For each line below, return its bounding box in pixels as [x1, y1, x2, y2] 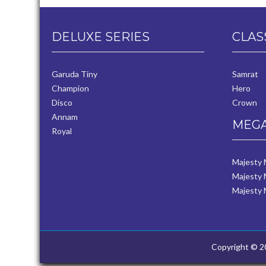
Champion [52, 83, 89, 93]
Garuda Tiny [52, 69, 97, 79]
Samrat [232, 69, 259, 79]
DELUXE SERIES [52, 30, 150, 44]
